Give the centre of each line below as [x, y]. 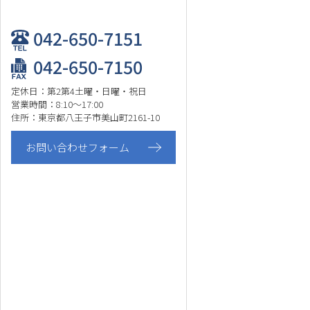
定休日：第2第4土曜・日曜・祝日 [79, 91]
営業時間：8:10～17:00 [57, 104]
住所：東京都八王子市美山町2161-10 [85, 117]
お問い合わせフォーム [77, 147]
